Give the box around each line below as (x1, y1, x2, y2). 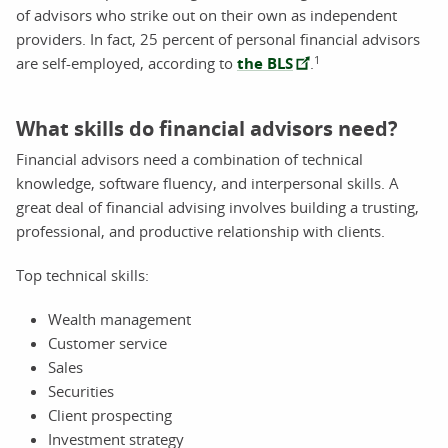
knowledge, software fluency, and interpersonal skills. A (16, 172, 399, 193)
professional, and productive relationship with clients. (16, 220, 385, 241)
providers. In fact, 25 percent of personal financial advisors (16, 28, 420, 49)
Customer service (48, 332, 167, 353)
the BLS (237, 52, 293, 74)
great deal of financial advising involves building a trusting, (16, 196, 419, 217)
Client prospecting (48, 404, 172, 425)
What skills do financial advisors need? (16, 114, 398, 142)
